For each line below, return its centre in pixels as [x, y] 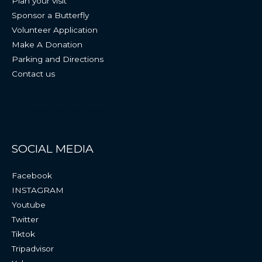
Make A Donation [47, 44]
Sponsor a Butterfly [50, 15]
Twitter [25, 219]
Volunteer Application [55, 30]
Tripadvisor [33, 248]
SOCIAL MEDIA [53, 149]
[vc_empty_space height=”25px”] [77, 111]
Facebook [32, 175]
